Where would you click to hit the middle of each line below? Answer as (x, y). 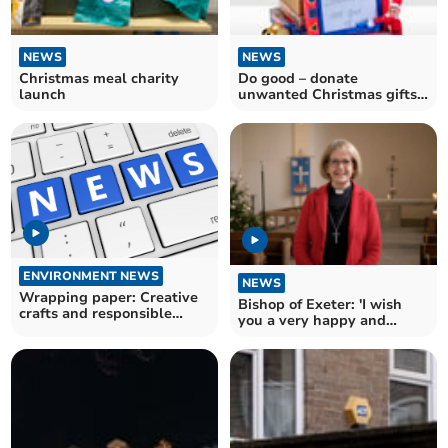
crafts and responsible (96, 314)
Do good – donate (268, 78)
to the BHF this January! (320, 110)
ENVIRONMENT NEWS (91, 276)
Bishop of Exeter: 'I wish (320, 305)
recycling (51, 330)
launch (43, 94)
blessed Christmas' (303, 337)
